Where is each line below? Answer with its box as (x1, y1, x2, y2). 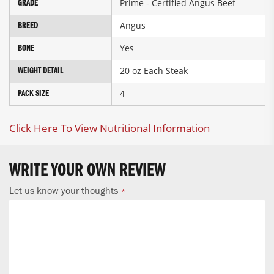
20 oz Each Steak (120, 65, 188, 77)
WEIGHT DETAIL (18, 67, 63, 76)
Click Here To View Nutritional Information (9, 121, 210, 136)
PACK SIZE (18, 89, 49, 99)
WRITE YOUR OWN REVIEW (9, 161, 166, 181)
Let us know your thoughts (9, 184, 118, 197)
